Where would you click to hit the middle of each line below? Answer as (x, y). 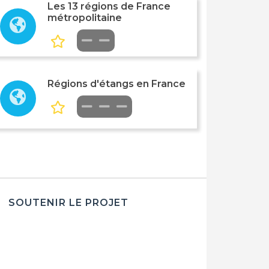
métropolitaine (84, 18)
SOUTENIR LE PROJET (68, 203)
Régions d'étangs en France (116, 84)
